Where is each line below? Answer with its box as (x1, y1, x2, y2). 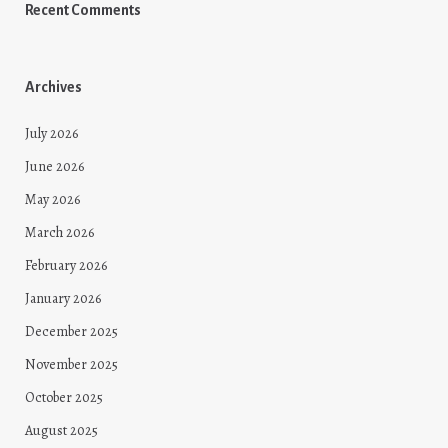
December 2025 (25, 322, 118, 342)
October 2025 (25, 388, 103, 408)
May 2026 (25, 190, 80, 210)
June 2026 (25, 157, 84, 177)
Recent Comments (25, 2, 141, 19)
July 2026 (25, 124, 78, 144)
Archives (25, 79, 82, 96)
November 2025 (25, 355, 118, 375)
